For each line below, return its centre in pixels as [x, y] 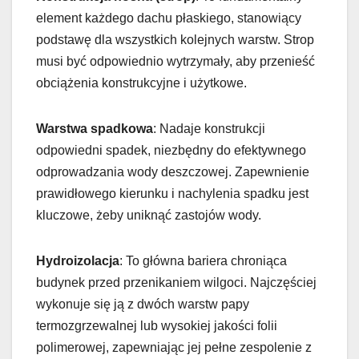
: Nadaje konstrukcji [209, 128]
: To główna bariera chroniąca [203, 260]
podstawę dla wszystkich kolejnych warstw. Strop [175, 39]
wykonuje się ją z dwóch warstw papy [143, 304]
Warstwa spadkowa [95, 128]
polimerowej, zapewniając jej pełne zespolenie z [174, 347]
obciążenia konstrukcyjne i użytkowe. [141, 83]
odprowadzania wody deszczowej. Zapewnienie [173, 171]
